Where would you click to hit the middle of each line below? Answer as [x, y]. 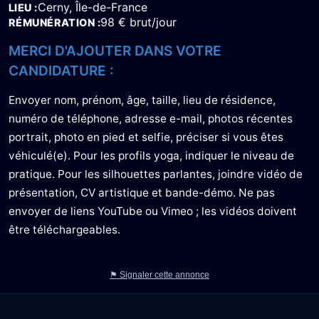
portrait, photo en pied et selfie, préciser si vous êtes [146, 137]
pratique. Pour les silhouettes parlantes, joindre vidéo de [156, 174]
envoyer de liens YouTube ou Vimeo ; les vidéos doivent [153, 211]
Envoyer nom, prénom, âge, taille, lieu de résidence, [142, 100]
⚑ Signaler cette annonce [159, 275]
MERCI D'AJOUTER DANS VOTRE [115, 51]
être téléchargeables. [64, 230]
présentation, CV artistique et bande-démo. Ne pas [142, 193]
